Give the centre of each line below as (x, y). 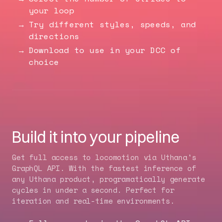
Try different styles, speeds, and (112, 24)
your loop (51, 10)
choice (44, 62)
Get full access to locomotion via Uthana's (104, 157)
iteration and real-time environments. (93, 201)
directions (54, 36)
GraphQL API (36, 168)
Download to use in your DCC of (105, 50)
